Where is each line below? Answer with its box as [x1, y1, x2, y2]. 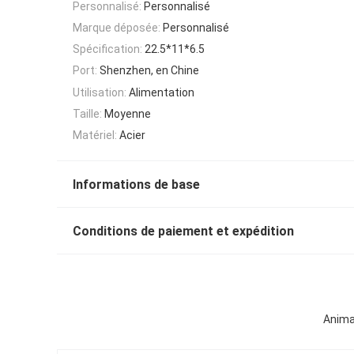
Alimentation [129, 85, 194, 99]
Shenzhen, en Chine [100, 64, 199, 77]
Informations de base [73, 177, 200, 193]
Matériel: [73, 129, 117, 142]
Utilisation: [73, 85, 126, 99]
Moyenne [104, 107, 151, 121]
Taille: [73, 107, 102, 121]
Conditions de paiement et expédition [73, 224, 294, 239]
